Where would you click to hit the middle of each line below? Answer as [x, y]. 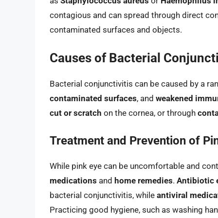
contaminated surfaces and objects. [116, 29]
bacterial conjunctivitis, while [103, 195]
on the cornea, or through [150, 113]
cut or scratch [76, 113]
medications [73, 180]
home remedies [144, 180]
